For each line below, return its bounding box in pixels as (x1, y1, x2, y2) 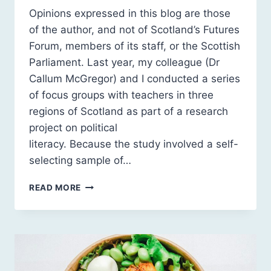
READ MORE (29, 183, 82, 193)
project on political (29, 122, 117, 134)
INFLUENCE (80, 243, 131, 253)
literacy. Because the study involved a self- (29, 138, 238, 151)
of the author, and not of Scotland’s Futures (29, 24, 240, 36)
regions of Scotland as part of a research (29, 105, 228, 118)
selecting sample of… (29, 154, 131, 167)
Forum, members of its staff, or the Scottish (29, 40, 240, 53)
